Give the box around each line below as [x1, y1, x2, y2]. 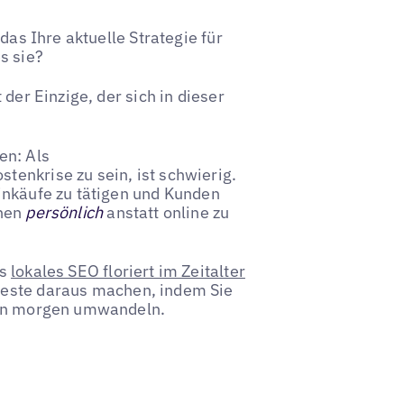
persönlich [25, 201, 104, 223]
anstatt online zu [103, 201, 230, 223]
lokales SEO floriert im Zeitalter [10, 260, 245, 281]
